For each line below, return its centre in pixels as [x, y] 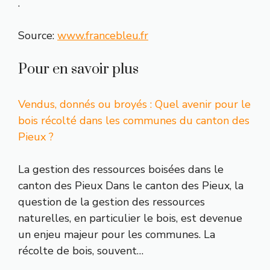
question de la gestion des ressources [111, 202]
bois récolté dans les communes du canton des [134, 121]
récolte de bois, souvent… [81, 251]
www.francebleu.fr [103, 36]
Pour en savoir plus [78, 70]
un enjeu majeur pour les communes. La [117, 235]
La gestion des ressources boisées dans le [121, 170]
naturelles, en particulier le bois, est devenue [130, 218]
